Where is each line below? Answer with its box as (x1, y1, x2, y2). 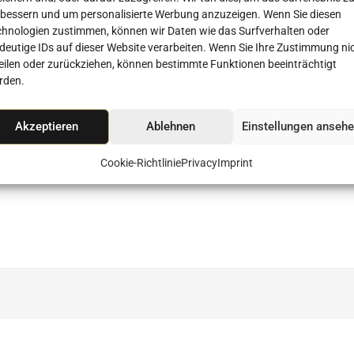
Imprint (217, 156, 254, 169)
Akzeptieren (15, 119, 79, 134)
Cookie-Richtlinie (100, 156, 182, 169)
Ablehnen (146, 119, 196, 134)
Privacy (181, 156, 218, 169)
